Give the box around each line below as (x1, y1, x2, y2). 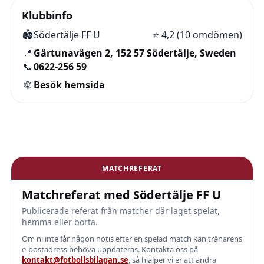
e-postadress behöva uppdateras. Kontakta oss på (22, 244, 198, 255)
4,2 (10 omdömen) (161, 28, 242, 41)
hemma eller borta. (22, 216, 98, 227)
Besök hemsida (34, 78, 105, 91)
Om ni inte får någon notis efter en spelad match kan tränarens (22, 233, 242, 244)
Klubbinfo (22, 8, 72, 22)
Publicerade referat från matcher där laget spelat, (22, 205, 220, 216)
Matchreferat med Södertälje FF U (22, 187, 221, 203)
